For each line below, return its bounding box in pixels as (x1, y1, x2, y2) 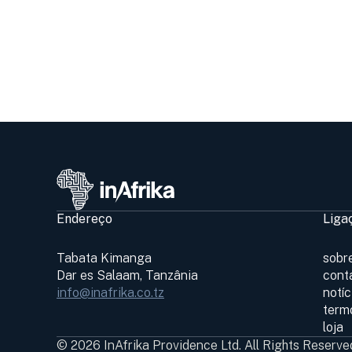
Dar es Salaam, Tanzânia (57, 267, 198, 283)
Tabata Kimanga (57, 250, 152, 266)
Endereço (57, 211, 112, 226)
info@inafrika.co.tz (57, 284, 164, 300)
